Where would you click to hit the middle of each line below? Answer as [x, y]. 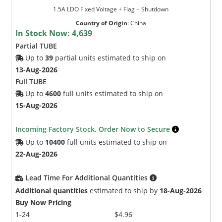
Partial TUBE [36, 46]
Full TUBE [31, 81]
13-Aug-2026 [37, 69]
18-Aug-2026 [181, 190]
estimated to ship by [124, 190]
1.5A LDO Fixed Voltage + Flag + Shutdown [111, 9]
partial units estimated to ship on [110, 57]
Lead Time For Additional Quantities [88, 177]
